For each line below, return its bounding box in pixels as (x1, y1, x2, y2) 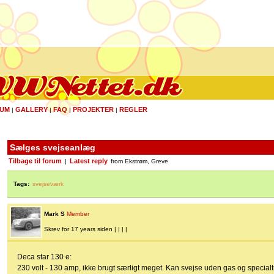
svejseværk (32, 180, 64, 188)
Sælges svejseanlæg (10, 143, 95, 152)
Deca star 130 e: (17, 253, 72, 262)
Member (67, 210, 89, 218)
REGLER (119, 106, 147, 113)
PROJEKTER (73, 106, 114, 113)
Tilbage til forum (9, 157, 62, 165)
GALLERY (15, 106, 48, 113)
